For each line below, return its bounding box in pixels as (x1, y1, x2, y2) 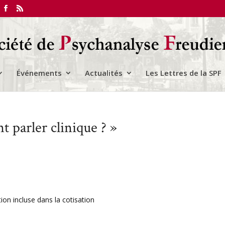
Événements (17, 67, 62, 78)
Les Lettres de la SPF (146, 67, 221, 78)
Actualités (85, 67, 123, 78)
